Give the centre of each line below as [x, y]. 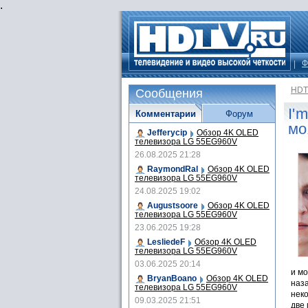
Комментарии [165, 114]
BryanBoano [172, 278]
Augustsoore [173, 206]
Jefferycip [167, 133]
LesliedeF [166, 242]
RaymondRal [173, 169]
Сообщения [169, 93]
